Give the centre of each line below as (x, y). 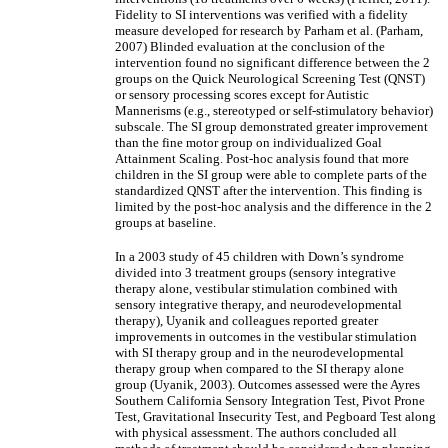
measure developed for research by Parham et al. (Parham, (269, 30)
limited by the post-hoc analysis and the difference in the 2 (273, 206)
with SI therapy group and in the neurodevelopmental (259, 352)
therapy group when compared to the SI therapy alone (259, 368)
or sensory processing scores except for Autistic (242, 94)
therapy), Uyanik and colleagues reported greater (246, 320)
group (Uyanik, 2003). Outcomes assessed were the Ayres (267, 384)
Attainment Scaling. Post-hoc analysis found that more (262, 158)
